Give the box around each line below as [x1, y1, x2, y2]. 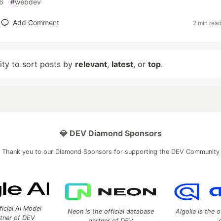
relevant [75, 59, 107, 69]
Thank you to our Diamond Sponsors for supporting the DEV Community [1, 148, 220, 155]
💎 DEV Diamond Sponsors [59, 128, 162, 138]
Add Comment [12, 18, 59, 27]
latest [111, 59, 133, 69]
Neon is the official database [67, 208, 154, 215]
